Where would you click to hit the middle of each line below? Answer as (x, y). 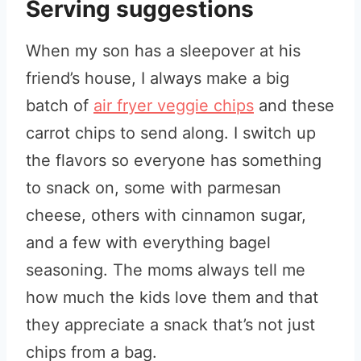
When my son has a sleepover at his (163, 51)
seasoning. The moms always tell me (166, 270)
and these (294, 106)
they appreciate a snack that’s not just (170, 325)
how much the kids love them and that (172, 297)
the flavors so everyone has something (174, 160)
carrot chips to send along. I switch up (171, 133)
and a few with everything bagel (148, 243)
